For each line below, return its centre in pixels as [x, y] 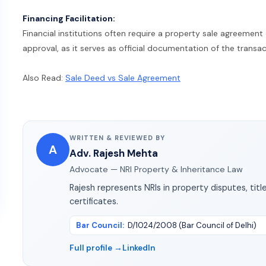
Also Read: [44, 78]
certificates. [94, 201]
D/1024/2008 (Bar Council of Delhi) [192, 225]
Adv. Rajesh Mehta [114, 153]
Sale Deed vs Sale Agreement [123, 78]
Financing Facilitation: [69, 19]
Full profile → [96, 248]
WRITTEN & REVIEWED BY [117, 138]
